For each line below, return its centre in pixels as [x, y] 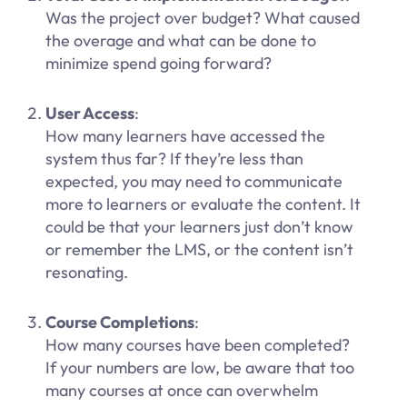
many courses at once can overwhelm [182, 391]
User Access [90, 114]
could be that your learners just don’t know [199, 227]
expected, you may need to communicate [194, 182]
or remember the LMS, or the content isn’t [199, 250]
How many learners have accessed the [185, 136]
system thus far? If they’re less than [174, 159]
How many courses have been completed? [198, 345]
